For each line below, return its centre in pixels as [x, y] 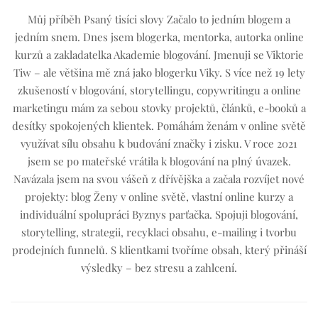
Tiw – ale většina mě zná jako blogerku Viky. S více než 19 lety [159, 73]
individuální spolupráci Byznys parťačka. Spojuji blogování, [159, 215]
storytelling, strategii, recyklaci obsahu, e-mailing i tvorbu [159, 232]
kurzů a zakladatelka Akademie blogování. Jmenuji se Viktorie [159, 55]
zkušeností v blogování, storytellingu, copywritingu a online [159, 91]
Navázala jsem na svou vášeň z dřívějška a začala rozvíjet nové [159, 179]
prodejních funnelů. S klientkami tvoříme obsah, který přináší [159, 250]
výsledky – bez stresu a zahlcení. [159, 268]
